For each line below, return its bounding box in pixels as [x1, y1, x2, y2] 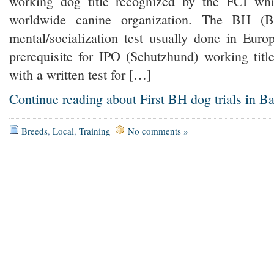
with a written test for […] [9, 65, 151, 83]
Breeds [21, 125, 48, 138]
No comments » [128, 125, 188, 138]
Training [79, 125, 111, 138]
